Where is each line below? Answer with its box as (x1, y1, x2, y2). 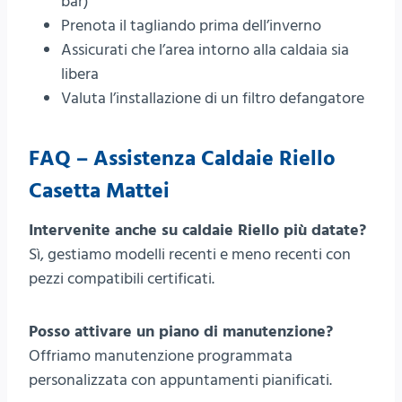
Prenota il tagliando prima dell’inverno (61, 14, 321, 38)
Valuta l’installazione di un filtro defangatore (61, 87, 364, 110)
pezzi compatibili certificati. (29, 267, 214, 291)
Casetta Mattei (29, 176, 170, 207)
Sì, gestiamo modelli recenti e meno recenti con (29, 243, 351, 267)
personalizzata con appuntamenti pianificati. (29, 369, 332, 392)
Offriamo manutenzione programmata (29, 345, 293, 368)
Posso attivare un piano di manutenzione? (29, 320, 333, 344)
